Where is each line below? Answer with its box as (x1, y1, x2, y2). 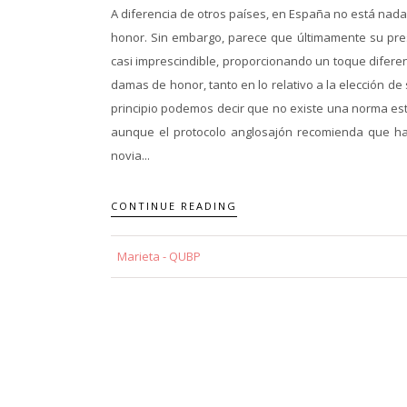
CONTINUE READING (111, 198, 237, 213)
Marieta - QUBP (117, 247, 201, 264)
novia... (111, 147, 150, 164)
